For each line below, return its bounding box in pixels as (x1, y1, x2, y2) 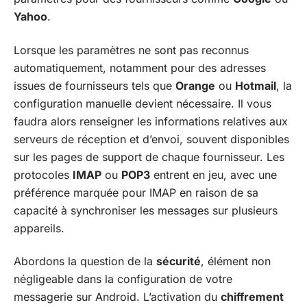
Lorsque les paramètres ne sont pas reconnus (14, 42, 249, 57)
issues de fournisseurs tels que (14, 78, 175, 93)
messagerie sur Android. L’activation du (14, 290, 221, 304)
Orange (175, 78, 215, 93)
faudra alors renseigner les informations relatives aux (14, 114, 288, 128)
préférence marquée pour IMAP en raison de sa (14, 185, 258, 199)
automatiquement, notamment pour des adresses (14, 60, 266, 75)
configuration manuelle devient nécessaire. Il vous (14, 96, 271, 110)
